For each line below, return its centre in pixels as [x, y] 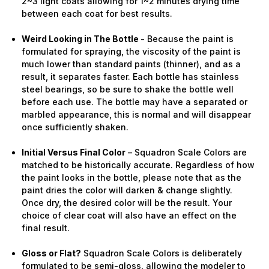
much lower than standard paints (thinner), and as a [131, 64]
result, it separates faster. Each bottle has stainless [131, 76]
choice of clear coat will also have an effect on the [129, 215]
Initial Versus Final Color [74, 152]
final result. [46, 228]
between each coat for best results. [97, 13]
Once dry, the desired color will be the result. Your [127, 202]
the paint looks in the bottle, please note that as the [132, 177]
